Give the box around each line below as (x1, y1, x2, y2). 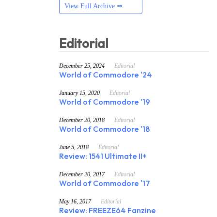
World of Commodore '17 (59, 179, 150, 188)
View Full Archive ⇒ (64, 2, 123, 10)
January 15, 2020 (59, 89, 100, 96)
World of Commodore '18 (59, 125, 150, 134)
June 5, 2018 (59, 143, 89, 151)
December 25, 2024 (59, 62, 105, 69)
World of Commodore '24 (59, 71, 152, 79)
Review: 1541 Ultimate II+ (59, 152, 147, 161)
